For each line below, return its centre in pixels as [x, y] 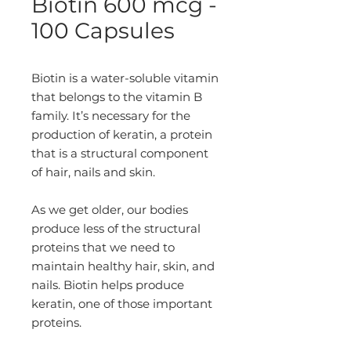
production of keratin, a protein [122, 134]
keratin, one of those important [122, 304]
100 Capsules [103, 31]
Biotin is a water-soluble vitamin [125, 78]
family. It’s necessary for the [111, 116]
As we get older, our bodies [110, 210]
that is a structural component [120, 153]
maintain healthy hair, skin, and [123, 266]
